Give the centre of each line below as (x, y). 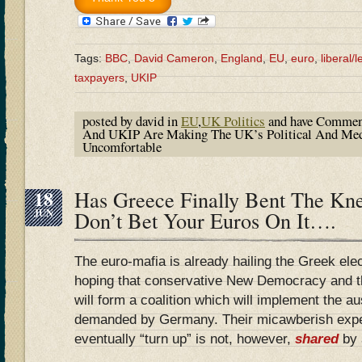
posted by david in (132, 120)
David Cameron (174, 58)
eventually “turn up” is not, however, (185, 339)
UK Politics (233, 120)
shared (317, 339)
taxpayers (99, 77)
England (242, 58)
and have (290, 120)
